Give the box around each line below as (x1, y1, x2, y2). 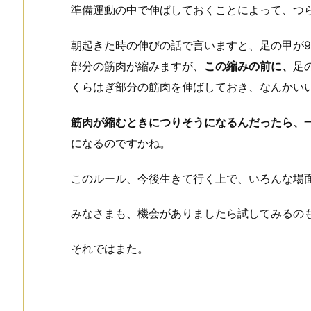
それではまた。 (71, 242, 149, 256)
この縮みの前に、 (204, 58, 293, 73)
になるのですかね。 (71, 135, 171, 150)
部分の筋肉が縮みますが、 (71, 58, 204, 73)
